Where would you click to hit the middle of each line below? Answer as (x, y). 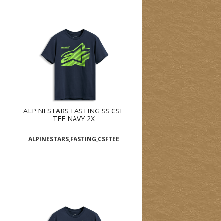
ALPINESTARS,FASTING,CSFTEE (74, 139)
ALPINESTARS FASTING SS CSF (74, 111)
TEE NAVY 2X (74, 119)
